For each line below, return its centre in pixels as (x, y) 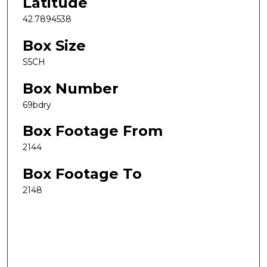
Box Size (54, 46)
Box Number (71, 88)
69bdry (37, 105)
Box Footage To (82, 173)
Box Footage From (93, 131)
